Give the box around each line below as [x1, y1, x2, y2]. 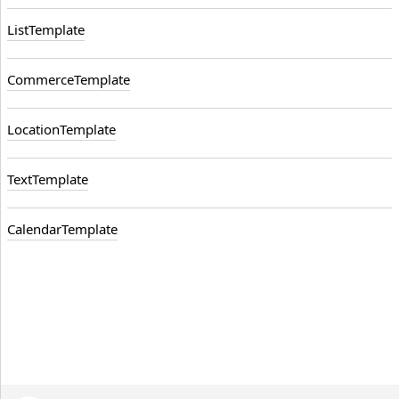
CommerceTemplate [7, 70, 130, 89]
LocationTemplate [7, 120, 116, 139]
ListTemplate [7, 20, 85, 39]
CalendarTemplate [7, 220, 118, 239]
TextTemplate [7, 170, 88, 189]
